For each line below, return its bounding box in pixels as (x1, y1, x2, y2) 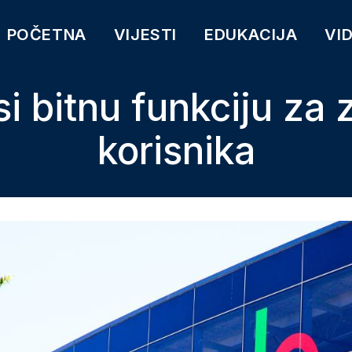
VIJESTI (113, 24, 177, 44)
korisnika (97, 126, 255, 174)
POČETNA (6, 24, 86, 44)
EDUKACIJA (204, 24, 298, 44)
